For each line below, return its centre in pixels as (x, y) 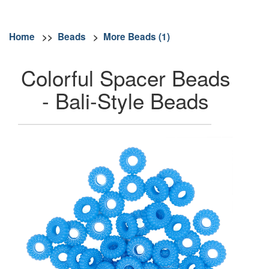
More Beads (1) (137, 36)
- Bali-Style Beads (125, 101)
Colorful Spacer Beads (125, 78)
